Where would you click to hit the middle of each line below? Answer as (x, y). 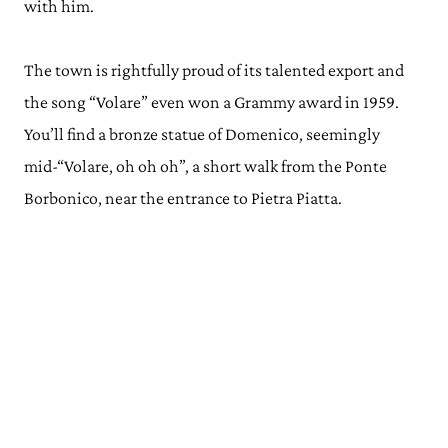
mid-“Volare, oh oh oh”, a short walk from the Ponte (205, 166)
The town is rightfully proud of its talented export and (214, 70)
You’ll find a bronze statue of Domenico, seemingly (202, 134)
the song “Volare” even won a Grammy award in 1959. (211, 102)
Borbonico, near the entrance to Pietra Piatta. (183, 198)
